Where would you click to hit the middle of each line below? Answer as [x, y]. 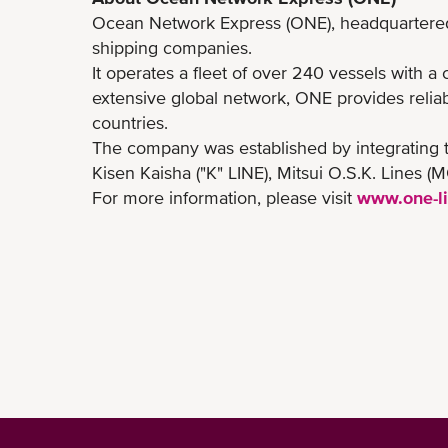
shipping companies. [172, 47]
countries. [132, 122]
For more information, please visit [224, 197]
